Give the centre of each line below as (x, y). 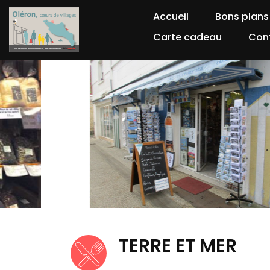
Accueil (171, 16)
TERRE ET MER (178, 246)
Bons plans (242, 16)
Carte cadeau (187, 37)
